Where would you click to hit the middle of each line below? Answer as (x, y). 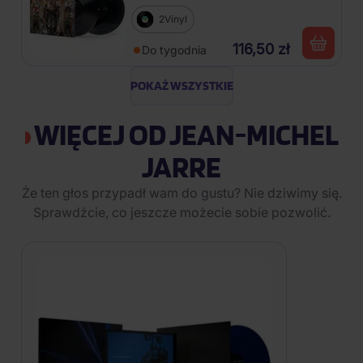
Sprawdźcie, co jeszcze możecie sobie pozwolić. (181, 212)
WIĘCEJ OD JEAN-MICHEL (184, 134)
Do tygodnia (174, 50)
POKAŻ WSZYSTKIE (181, 85)
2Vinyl (173, 19)
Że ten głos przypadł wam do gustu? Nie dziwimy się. (181, 193)
